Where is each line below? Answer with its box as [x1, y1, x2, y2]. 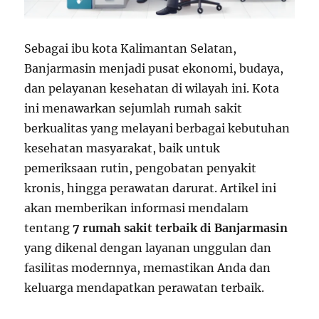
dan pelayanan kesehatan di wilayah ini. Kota [24, 81, 280, 96]
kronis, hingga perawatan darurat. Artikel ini [24, 181, 277, 196]
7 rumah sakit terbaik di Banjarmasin [73, 221, 288, 236]
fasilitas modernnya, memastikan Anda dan [24, 261, 271, 276]
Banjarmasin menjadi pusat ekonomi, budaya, [24, 61, 284, 76]
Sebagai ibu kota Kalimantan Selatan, [24, 41, 237, 56]
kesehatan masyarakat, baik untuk [24, 141, 221, 156]
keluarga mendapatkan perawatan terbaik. [24, 281, 265, 296]
